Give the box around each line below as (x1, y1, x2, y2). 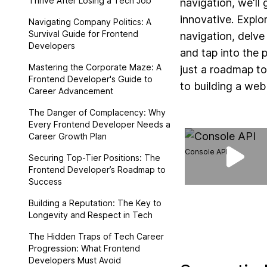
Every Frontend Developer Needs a (29, 119, 170, 129)
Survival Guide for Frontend (29, 29, 138, 39)
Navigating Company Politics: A (29, 17, 151, 27)
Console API (185, 147, 228, 156)
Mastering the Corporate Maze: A (29, 62, 162, 72)
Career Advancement (29, 86, 113, 96)
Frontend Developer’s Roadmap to (29, 164, 166, 175)
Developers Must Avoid (29, 255, 121, 265)
